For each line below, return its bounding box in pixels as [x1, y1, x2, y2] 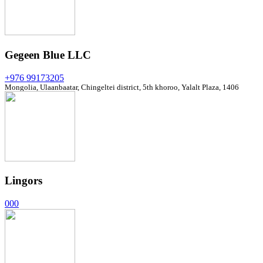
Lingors [5, 174, 42, 187]
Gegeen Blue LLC [5, 48, 91, 61]
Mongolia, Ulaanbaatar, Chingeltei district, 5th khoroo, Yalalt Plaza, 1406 [5, 82, 239, 92]
